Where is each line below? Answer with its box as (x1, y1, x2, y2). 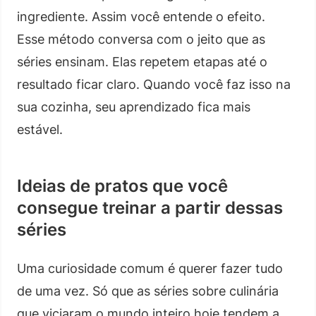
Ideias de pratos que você (17, 175, 228, 196)
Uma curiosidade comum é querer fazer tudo (17, 260, 283, 276)
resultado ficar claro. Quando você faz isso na (17, 76, 291, 92)
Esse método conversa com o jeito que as (17, 31, 265, 47)
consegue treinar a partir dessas (17, 197, 283, 218)
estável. (17, 121, 63, 137)
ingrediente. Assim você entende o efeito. (17, 8, 265, 24)
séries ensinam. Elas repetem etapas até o (17, 54, 267, 69)
